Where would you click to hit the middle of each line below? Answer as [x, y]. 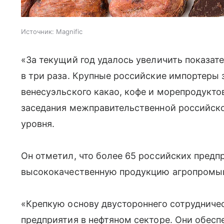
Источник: [37, 31]
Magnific [69, 31]
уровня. [38, 124]
